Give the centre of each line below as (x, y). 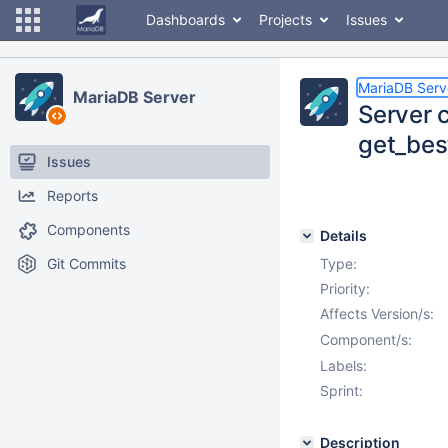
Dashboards (185, 19)
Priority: (345, 288)
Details (343, 235)
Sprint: (341, 390)
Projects (285, 19)
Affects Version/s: (377, 313)
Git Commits (86, 263)
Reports (72, 195)
